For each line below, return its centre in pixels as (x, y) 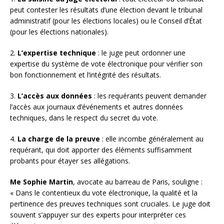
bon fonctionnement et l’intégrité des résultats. (85, 74)
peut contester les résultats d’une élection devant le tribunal (106, 9)
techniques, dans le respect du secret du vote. (84, 117)
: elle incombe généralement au (152, 138)
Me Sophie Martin (41, 181)
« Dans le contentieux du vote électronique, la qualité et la (104, 192)
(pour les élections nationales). (59, 31)
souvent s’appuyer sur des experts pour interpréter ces (98, 214)
